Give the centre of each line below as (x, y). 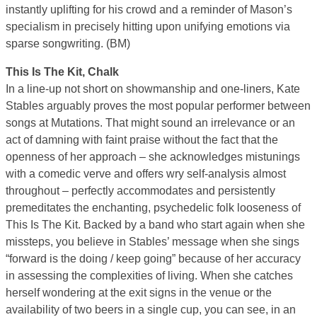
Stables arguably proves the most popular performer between (158, 105)
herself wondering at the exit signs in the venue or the (139, 292)
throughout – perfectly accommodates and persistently (140, 190)
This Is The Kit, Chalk (62, 71)
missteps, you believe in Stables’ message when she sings (152, 241)
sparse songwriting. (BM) (68, 43)
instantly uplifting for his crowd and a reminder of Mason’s (149, 9)
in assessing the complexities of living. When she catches (149, 275)
